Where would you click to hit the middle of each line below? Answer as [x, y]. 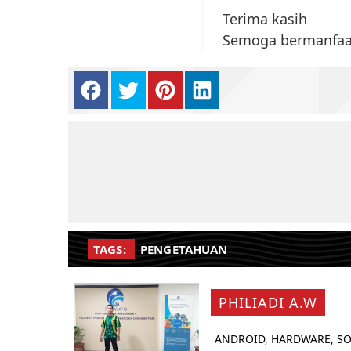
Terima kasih [265, 19]
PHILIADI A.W [268, 303]
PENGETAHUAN [184, 250]
